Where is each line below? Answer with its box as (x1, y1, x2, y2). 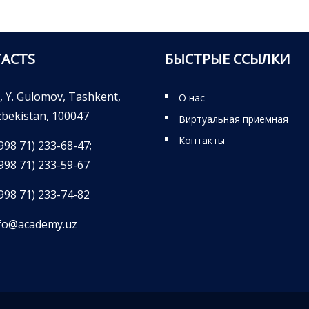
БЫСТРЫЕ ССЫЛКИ (165, 50, 290, 68)
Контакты (179, 134, 225, 147)
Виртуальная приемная (179, 112, 288, 126)
